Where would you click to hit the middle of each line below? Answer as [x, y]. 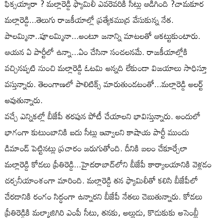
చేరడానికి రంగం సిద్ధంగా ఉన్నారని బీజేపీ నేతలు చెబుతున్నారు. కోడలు [104, 196]
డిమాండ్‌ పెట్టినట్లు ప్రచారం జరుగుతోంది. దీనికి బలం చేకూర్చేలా [96, 148]
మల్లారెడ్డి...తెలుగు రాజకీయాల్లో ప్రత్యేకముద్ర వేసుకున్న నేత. [89, 19]
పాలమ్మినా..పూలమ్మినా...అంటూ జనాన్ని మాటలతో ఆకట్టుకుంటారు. [103, 36]
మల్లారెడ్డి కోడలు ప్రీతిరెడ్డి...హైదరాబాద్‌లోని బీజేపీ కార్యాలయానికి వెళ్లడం [108, 164]
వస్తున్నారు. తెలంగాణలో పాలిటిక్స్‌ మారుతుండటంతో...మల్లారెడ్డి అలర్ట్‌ [104, 84]
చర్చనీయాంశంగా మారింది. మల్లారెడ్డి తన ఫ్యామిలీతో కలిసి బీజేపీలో [101, 180]
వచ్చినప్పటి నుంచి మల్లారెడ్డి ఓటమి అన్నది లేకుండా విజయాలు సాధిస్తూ [106, 68]
